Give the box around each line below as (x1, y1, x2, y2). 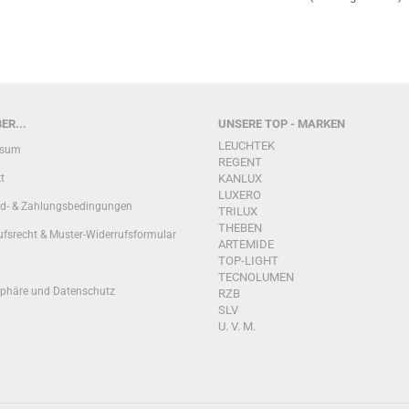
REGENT (218, 155, 262, 169)
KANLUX (218, 172, 262, 185)
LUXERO (218, 188, 261, 202)
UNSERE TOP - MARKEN (218, 117, 345, 131)
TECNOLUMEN (218, 270, 294, 284)
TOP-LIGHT (218, 254, 278, 267)
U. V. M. (218, 320, 256, 333)
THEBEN (218, 221, 262, 235)
